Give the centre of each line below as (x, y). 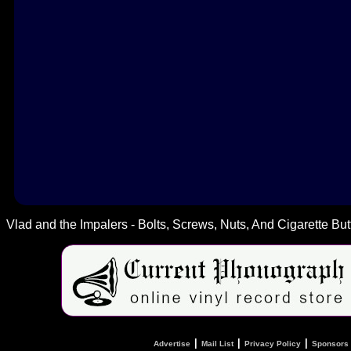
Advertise (172, 344)
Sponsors (330, 344)
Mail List (217, 344)
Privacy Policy (272, 344)
